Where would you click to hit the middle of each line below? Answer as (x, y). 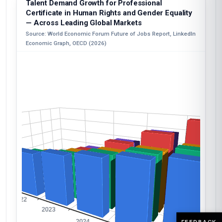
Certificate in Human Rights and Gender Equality (109, 13)
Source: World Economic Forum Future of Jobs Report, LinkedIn (111, 34)
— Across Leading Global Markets (84, 23)
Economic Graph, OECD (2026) (66, 43)
